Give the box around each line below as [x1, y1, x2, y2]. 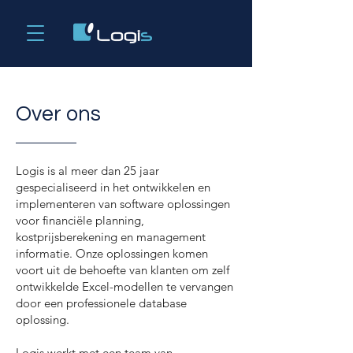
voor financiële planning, [16, 213, 144, 228]
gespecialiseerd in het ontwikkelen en [16, 180, 210, 195]
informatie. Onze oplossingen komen [16, 246, 208, 261]
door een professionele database [16, 295, 187, 310]
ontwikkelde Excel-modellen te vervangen [16, 279, 233, 294]
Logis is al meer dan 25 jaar [16, 163, 159, 178]
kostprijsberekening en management [16, 229, 206, 244]
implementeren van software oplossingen [16, 196, 230, 211]
